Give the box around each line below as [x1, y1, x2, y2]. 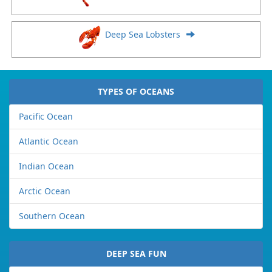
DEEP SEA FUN [106, 248, 166, 260]
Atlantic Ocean [19, 135, 78, 148]
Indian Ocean [19, 160, 74, 172]
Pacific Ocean [19, 110, 73, 123]
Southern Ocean [19, 210, 85, 222]
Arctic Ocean [19, 185, 70, 197]
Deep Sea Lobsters [104, 29, 180, 41]
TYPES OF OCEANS [98, 86, 174, 98]
